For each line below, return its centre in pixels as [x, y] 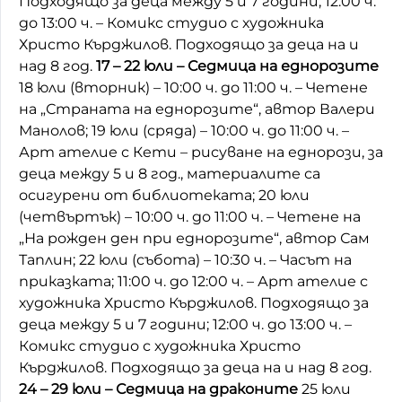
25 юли [324, 389]
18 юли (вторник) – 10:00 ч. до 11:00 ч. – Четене [193, 87]
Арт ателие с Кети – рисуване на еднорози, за [201, 152]
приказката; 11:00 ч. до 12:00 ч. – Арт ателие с [193, 281]
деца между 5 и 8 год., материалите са [170, 173]
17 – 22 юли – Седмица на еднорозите [237, 66]
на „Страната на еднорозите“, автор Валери [197, 109]
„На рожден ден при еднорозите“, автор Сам [194, 238]
